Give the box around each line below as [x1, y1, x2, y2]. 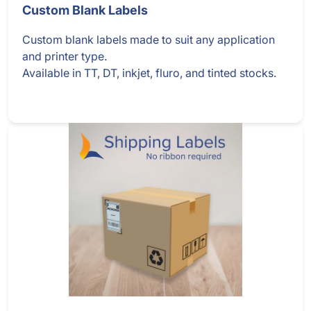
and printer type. [22, 49, 107, 64]
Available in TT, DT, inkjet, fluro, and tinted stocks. [22, 66, 276, 81]
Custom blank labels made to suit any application [22, 33, 275, 47]
